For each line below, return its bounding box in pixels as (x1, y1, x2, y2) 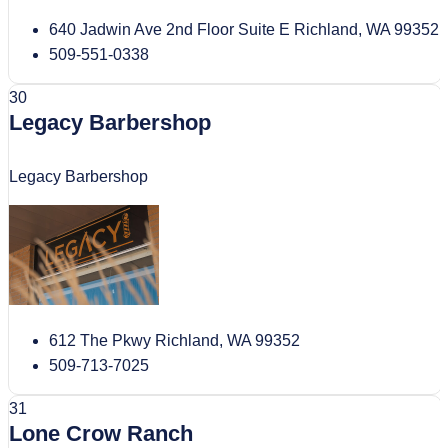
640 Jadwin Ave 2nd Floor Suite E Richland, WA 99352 (49, 20, 439, 38)
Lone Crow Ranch (9, 420, 193, 446)
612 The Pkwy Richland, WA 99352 (49, 331, 300, 349)
